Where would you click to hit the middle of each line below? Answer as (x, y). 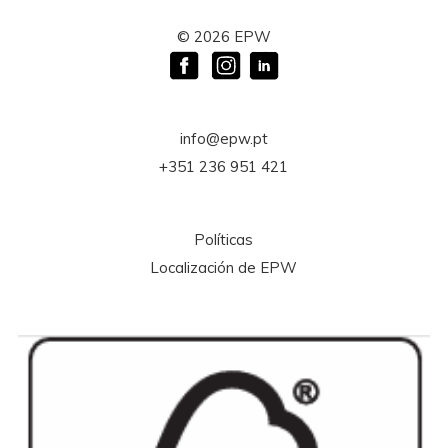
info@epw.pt (223, 139)
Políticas (224, 240)
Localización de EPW (224, 268)
